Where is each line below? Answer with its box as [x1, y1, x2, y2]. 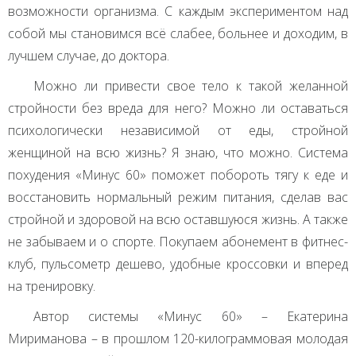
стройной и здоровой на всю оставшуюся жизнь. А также [8, 211, 348, 229]
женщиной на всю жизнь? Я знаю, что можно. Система [8, 144, 348, 162]
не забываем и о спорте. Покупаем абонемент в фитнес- [8, 233, 348, 251]
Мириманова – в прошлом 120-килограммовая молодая [8, 330, 348, 348]
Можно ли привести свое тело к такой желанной [33, 77, 348, 95]
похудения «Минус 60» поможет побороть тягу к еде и [8, 166, 348, 184]
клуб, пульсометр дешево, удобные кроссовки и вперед [8, 255, 348, 273]
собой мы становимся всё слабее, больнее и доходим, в [8, 25, 348, 43]
